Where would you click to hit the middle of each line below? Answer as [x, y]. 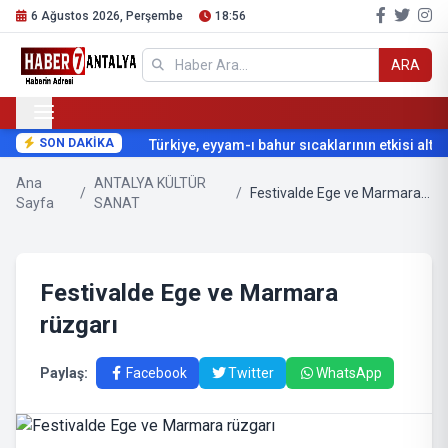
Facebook [156, 373]
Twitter [251, 373]
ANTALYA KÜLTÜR [149, 183]
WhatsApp [348, 373]
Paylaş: [64, 373]
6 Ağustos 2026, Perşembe [107, 16]
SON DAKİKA [76, 143]
